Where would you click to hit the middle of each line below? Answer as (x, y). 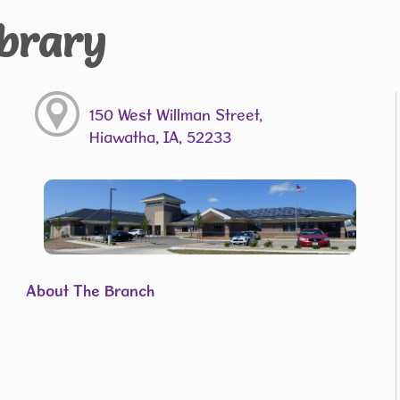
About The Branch (90, 290)
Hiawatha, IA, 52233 (160, 137)
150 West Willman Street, (175, 114)
